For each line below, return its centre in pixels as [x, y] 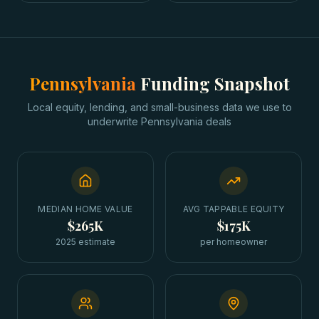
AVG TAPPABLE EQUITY [234, 209]
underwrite [113, 121]
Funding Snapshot [215, 83]
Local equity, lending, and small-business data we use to [159, 107]
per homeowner [234, 242]
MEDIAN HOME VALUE [85, 209]
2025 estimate [85, 242]
